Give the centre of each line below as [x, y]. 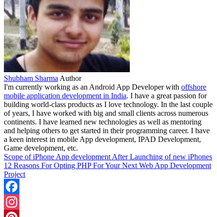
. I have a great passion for [167, 95]
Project [15, 174]
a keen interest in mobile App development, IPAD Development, [102, 139]
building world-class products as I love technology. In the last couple [108, 104]
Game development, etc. [41, 148]
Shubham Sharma [31, 78]
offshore [194, 87]
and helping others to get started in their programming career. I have [107, 130]
